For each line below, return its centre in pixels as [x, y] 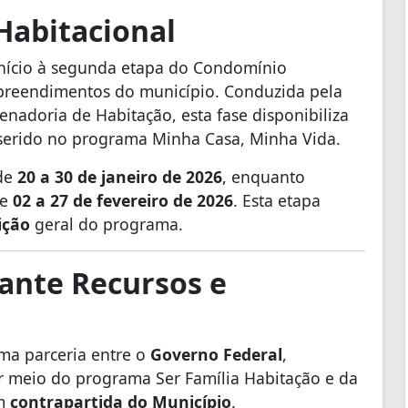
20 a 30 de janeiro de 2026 [120, 176]
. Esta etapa [277, 200]
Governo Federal [216, 354]
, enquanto [264, 176]
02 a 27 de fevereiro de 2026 [123, 200]
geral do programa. [107, 224]
